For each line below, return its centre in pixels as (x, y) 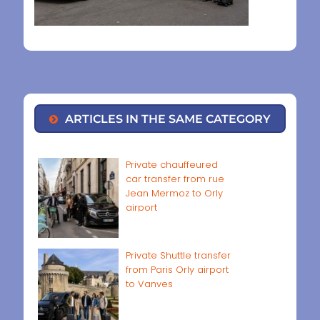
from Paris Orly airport (177, 270)
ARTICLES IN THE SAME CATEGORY (168, 118)
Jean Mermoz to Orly (174, 193)
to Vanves (149, 284)
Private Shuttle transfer (178, 256)
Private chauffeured (171, 164)
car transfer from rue (175, 179)
